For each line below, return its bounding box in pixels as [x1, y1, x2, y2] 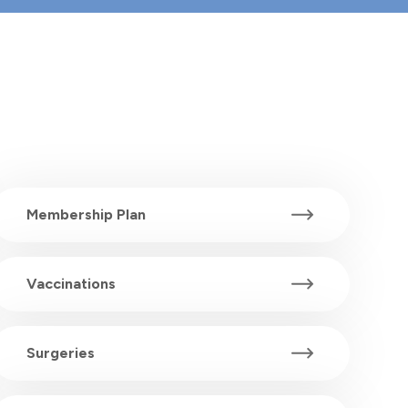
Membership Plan [26, 206, 147, 224]
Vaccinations [26, 275, 117, 293]
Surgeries [26, 344, 96, 362]
